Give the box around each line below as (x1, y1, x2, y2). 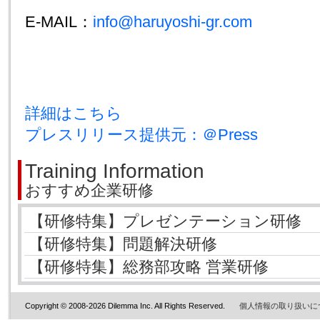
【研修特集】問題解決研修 (29, 235, 217, 253)
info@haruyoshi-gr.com (93, 13, 252, 31)
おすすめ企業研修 (25, 181, 154, 199)
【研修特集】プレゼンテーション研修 (29, 212, 301, 230)
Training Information (25, 160, 204, 182)
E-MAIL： (25, 13, 93, 31)
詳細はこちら (25, 104, 122, 122)
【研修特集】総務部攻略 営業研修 (29, 258, 269, 276)
